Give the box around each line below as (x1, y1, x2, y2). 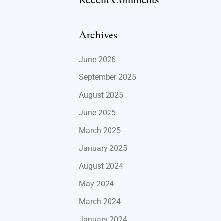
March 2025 (78, 126, 121, 136)
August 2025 (78, 90, 123, 100)
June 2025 (78, 108, 116, 118)
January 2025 (78, 144, 127, 153)
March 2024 (78, 197, 121, 207)
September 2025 (78, 73, 136, 82)
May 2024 (78, 179, 114, 189)
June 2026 (78, 55, 116, 65)
